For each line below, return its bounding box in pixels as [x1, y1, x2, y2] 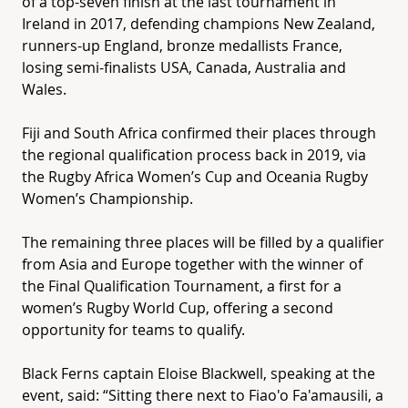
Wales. [22, 78, 66, 99]
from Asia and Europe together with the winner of [22, 253, 362, 274]
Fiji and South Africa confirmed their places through [22, 122, 376, 143]
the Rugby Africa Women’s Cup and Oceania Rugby [22, 166, 368, 187]
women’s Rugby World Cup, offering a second [22, 297, 333, 318]
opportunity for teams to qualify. [22, 319, 245, 340]
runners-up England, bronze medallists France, [22, 35, 342, 56]
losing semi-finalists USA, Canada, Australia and [22, 56, 346, 77]
